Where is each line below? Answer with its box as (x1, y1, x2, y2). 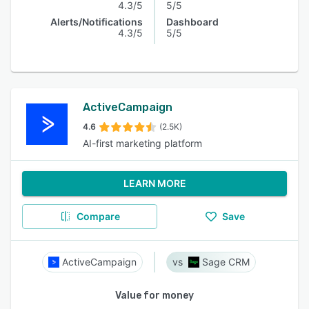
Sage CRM (202, 256, 250, 268)
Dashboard (166, 16, 219, 28)
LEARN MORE (123, 177, 186, 189)
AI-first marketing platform (83, 137, 202, 149)
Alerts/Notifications (50, 16, 143, 28)
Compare (76, 210, 120, 222)
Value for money (115, 290, 194, 301)
